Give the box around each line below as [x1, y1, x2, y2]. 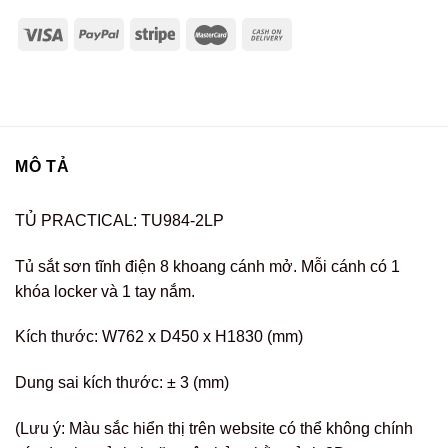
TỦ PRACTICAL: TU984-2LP [15, 211, 224, 229]
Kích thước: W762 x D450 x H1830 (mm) [15, 328, 303, 346]
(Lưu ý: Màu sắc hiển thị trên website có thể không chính [15, 420, 413, 437]
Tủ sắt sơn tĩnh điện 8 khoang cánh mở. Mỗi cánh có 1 [15, 257, 400, 275]
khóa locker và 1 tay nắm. [15, 282, 195, 300]
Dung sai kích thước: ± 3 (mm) [15, 374, 229, 392]
